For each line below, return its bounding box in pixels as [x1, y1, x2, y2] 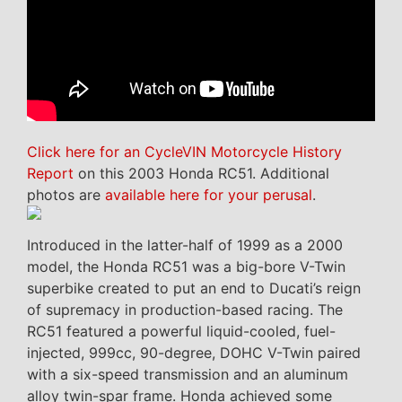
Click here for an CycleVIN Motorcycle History [27, 143, 342, 162]
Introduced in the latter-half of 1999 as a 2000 [27, 236, 343, 255]
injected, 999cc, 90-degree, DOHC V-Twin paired [27, 344, 361, 363]
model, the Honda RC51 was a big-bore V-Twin [27, 258, 345, 276]
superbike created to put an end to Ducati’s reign [27, 279, 361, 298]
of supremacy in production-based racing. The [27, 301, 343, 319]
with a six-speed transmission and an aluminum [27, 365, 348, 384]
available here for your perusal [105, 186, 312, 205]
